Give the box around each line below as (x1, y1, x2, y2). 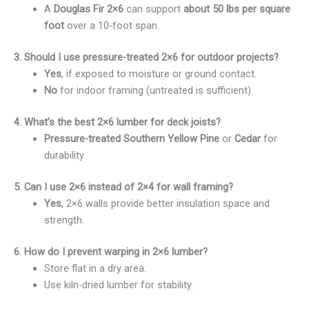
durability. (43, 149, 86, 161)
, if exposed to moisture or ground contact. (61, 68, 257, 81)
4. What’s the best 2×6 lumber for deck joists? (14, 116, 221, 128)
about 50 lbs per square (183, 3, 290, 16)
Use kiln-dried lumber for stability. (43, 278, 193, 291)
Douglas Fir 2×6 (53, 3, 123, 16)
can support (123, 3, 183, 16)
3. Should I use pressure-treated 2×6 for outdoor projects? (14, 51, 279, 64)
